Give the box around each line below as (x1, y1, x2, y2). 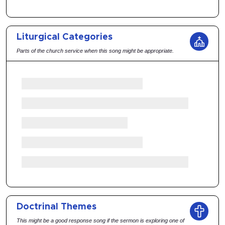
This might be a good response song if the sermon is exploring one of (17, 217, 184, 223)
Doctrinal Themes (17, 202, 96, 211)
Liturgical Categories (17, 33, 113, 42)
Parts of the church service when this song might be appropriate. (17, 48, 174, 54)
